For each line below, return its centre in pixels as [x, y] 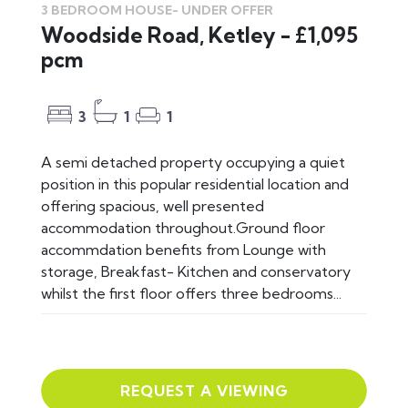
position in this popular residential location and [195, 184]
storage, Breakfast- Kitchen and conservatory [196, 271]
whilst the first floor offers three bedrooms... [191, 293]
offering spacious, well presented [153, 205]
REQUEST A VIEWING [204, 390]
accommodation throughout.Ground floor [183, 227]
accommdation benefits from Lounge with [184, 249]
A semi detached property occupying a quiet [193, 162]
